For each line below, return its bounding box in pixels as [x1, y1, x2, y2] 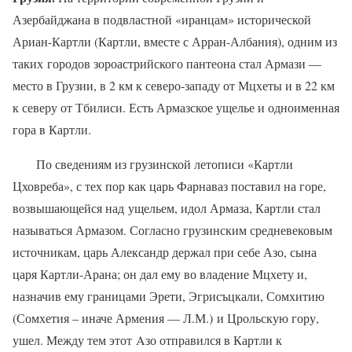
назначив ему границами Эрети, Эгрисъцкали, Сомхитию [13, 287, 324, 304]
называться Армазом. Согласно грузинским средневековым [13, 221, 332, 238]
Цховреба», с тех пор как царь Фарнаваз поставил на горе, [13, 177, 326, 194]
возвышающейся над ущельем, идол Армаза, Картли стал [13, 199, 321, 216]
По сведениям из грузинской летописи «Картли [13, 155, 293, 172]
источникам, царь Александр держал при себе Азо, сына [13, 243, 317, 260]
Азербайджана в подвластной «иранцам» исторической [13, 10, 311, 27]
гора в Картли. [13, 120, 91, 137]
